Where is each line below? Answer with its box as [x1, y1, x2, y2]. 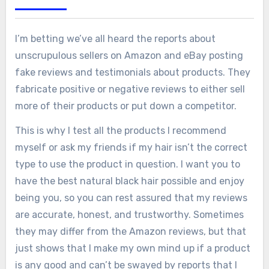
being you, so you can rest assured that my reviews [14, 192, 247, 204]
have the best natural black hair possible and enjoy [14, 175, 244, 187]
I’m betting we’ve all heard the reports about [14, 32, 216, 44]
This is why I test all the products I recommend [14, 124, 226, 136]
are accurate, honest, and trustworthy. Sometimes [14, 208, 244, 220]
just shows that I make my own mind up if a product [14, 242, 250, 254]
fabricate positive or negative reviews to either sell [14, 83, 245, 95]
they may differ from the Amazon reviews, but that [14, 225, 246, 237]
